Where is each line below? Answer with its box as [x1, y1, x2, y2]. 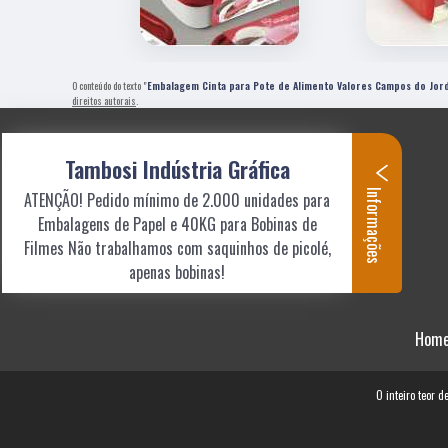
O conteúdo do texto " [72, 77, 147, 93]
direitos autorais [72, 92, 136, 108]
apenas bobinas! [129, 260, 225, 284]
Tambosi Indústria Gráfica [64, 153, 290, 185]
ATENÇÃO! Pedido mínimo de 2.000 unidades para [24, 188, 330, 212]
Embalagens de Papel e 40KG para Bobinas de [37, 212, 317, 236]
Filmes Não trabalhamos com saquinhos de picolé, [23, 236, 331, 260]
